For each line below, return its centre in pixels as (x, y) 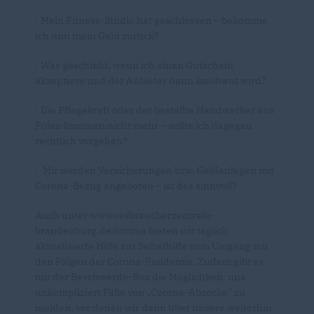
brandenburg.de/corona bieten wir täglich (132, 230)
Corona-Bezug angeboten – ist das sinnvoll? (136, 185)
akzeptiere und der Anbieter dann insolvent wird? (151, 80)
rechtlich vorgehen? (82, 141)
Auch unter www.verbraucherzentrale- (125, 215)
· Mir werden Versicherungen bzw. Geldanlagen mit (155, 170)
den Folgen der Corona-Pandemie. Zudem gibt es (149, 261)
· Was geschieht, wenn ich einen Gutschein (134, 65)
